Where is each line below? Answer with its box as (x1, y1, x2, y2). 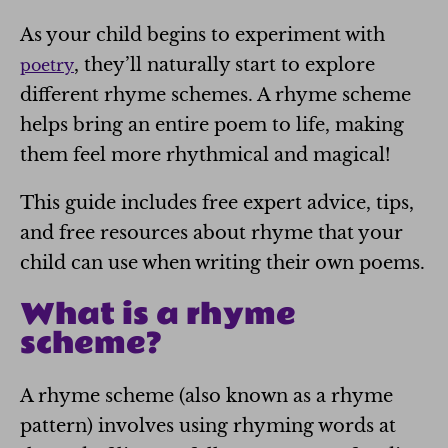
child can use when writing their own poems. (20, 252, 425, 274)
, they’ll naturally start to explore (74, 54, 375, 76)
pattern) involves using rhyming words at (20, 414, 396, 437)
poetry (20, 55, 74, 75)
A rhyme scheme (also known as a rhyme (20, 384, 393, 407)
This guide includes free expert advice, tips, (20, 192, 414, 214)
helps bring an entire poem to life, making (20, 114, 404, 136)
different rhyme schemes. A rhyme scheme (20, 84, 411, 106)
